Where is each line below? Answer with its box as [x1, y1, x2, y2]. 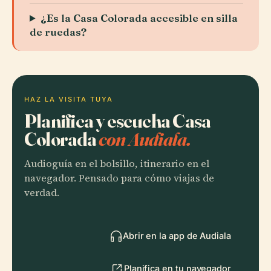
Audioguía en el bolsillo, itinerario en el [24, 157, 209, 171]
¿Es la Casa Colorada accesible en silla [41, 11, 238, 24]
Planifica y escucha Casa [24, 109, 211, 132]
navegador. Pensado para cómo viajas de [24, 171, 214, 185]
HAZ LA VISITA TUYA [24, 95, 113, 103]
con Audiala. [98, 127, 191, 151]
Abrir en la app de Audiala [122, 230, 231, 241]
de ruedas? [30, 25, 87, 38]
